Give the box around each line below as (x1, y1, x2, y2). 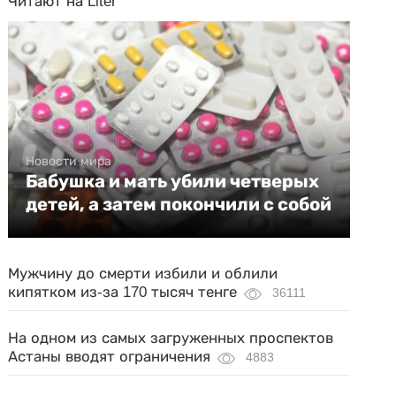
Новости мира (26, 154, 112, 168)
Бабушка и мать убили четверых (26, 171, 320, 192)
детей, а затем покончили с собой (26, 194, 332, 215)
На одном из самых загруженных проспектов (8, 330, 334, 346)
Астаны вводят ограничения (8, 348, 211, 365)
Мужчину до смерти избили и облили (8, 265, 278, 282)
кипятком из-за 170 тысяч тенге (8, 284, 238, 301)
